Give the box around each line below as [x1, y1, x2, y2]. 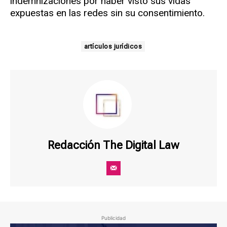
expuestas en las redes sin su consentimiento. [10, 7, 205, 19]
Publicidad [101, 215, 126, 221]
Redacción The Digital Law [48, 139, 179, 152]
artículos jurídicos [84, 43, 142, 51]
